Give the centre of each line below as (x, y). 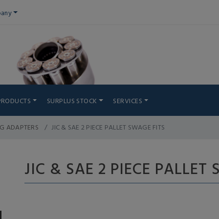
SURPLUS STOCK (72, 100)
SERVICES (128, 100)
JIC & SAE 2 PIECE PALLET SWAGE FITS (108, 127)
